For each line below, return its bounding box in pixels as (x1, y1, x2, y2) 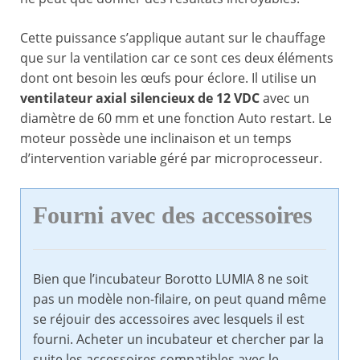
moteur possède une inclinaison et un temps (20, 129, 292, 148)
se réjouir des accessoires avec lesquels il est (33, 310, 305, 329)
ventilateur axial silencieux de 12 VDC (20, 89, 260, 108)
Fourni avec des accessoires (33, 202, 313, 230)
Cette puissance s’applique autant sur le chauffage (20, 29, 325, 47)
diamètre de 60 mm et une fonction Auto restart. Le (20, 109, 332, 128)
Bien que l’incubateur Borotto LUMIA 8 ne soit (33, 270, 309, 288)
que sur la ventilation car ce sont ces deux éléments (20, 49, 333, 67)
